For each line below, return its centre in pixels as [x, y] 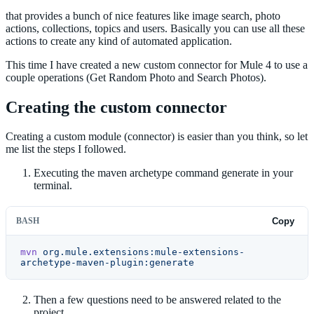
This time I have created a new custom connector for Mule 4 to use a [157, 64]
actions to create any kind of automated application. [119, 41]
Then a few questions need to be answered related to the [157, 299]
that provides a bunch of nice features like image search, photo [143, 15]
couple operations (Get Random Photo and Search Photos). [136, 77]
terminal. [53, 186]
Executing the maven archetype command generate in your [163, 173]
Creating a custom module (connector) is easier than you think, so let [157, 137]
